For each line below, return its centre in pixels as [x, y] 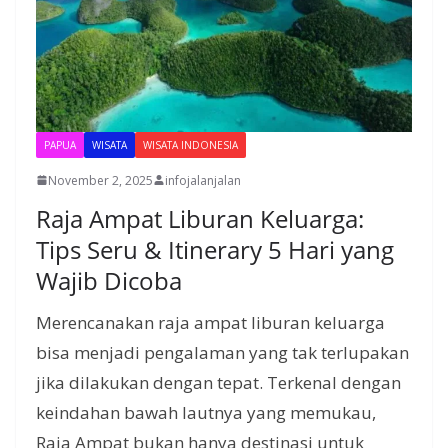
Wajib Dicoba [109, 280]
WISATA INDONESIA [190, 144]
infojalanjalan [203, 180]
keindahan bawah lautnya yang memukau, [206, 412]
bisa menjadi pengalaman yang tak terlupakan [222, 352]
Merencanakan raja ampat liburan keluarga [210, 322]
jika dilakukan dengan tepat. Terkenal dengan [218, 382]
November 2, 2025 [100, 180]
